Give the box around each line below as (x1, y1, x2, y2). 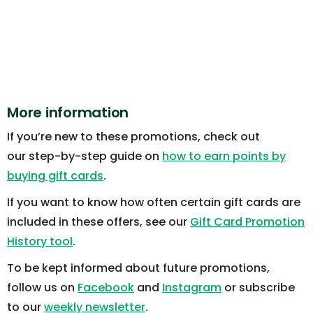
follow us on (7, 279, 78, 296)
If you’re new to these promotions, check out (7, 129, 260, 145)
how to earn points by (162, 148, 286, 165)
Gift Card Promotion (190, 214, 305, 231)
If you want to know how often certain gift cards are (7, 194, 300, 211)
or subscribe (221, 279, 295, 296)
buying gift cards (7, 168, 103, 184)
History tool (7, 233, 73, 250)
